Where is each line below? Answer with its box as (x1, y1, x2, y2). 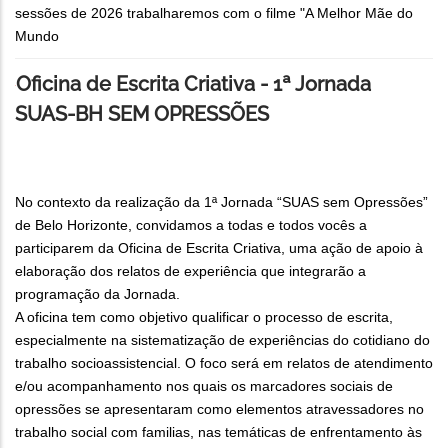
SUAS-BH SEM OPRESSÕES (15, 101, 269, 126)
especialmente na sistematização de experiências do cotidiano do (15, 331, 430, 348)
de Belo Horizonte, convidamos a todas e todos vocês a (15, 216, 367, 233)
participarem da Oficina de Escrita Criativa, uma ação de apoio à (15, 239, 423, 256)
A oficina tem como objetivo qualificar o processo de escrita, (15, 308, 393, 325)
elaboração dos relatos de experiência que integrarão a (15, 262, 366, 279)
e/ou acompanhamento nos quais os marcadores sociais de (15, 377, 393, 394)
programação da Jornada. (15, 285, 180, 302)
